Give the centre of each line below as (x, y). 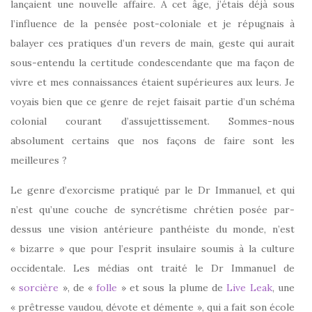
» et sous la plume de (172, 287)
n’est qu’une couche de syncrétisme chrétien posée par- (153, 209)
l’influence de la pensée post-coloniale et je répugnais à (153, 23)
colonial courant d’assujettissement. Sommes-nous (153, 121)
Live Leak (249, 287)
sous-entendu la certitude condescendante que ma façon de (153, 62)
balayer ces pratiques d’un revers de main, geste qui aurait (153, 43)
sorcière (39, 287)
